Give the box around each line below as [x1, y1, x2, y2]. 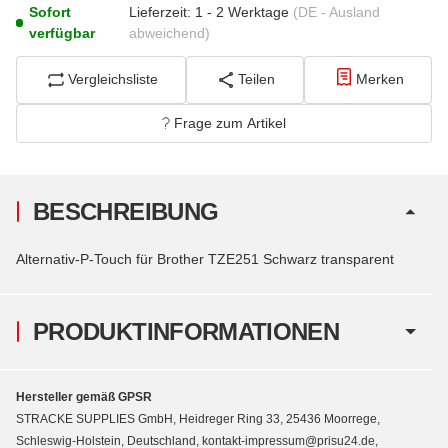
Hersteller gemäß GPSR [16, 389, 152, 404]
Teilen [238, 71, 276, 88]
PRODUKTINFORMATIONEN [33, 317, 340, 345]
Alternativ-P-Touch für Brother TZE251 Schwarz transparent [16, 250, 394, 267]
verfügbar [29, 24, 96, 41]
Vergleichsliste [68, 71, 159, 88]
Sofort [29, 3, 72, 20]
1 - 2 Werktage [195, 3, 294, 20]
